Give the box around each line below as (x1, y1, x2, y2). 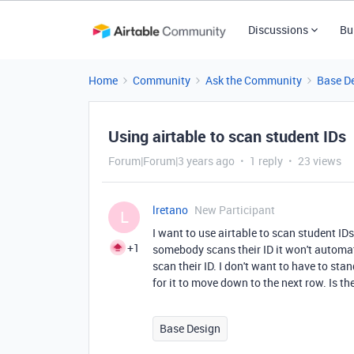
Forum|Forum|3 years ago (108, 153, 235, 168)
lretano (153, 202, 188, 217)
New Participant (194, 202, 275, 217)
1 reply (250, 153, 283, 168)
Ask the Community (205, 73, 302, 88)
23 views (298, 153, 341, 168)
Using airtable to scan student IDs (108, 126, 346, 147)
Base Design (160, 321, 220, 336)
